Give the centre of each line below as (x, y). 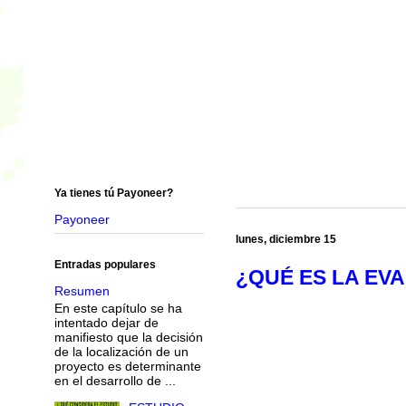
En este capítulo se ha (118, 308)
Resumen (82, 290)
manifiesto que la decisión (128, 337)
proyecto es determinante (127, 366)
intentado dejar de (106, 322)
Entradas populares (105, 264)
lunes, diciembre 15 (285, 239)
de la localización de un (121, 351)
